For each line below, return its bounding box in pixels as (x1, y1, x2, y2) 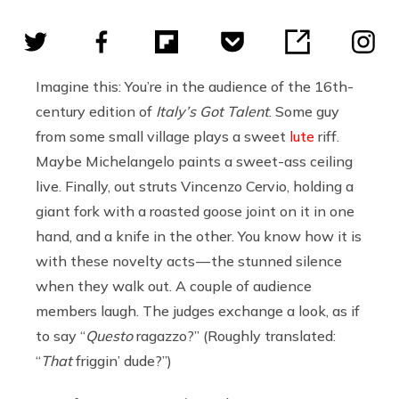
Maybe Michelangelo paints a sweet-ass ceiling (36, 151, 353, 170)
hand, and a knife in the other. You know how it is (36, 226, 362, 245)
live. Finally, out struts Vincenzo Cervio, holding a (36, 176, 354, 195)
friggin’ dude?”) (72, 351, 172, 370)
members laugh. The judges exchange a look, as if (36, 301, 360, 320)
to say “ (36, 326, 85, 345)
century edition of (36, 102, 156, 120)
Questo (85, 326, 133, 345)
